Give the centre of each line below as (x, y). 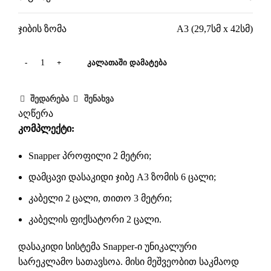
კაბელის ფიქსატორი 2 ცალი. (95, 220)
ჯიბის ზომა (42, 29)
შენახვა (99, 99)
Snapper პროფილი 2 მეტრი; (90, 156)
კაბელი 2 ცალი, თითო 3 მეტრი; (100, 198)
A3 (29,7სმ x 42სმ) (215, 29)
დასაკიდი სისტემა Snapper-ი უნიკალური (107, 247)
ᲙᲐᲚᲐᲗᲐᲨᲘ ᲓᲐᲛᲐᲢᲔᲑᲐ (127, 63)
